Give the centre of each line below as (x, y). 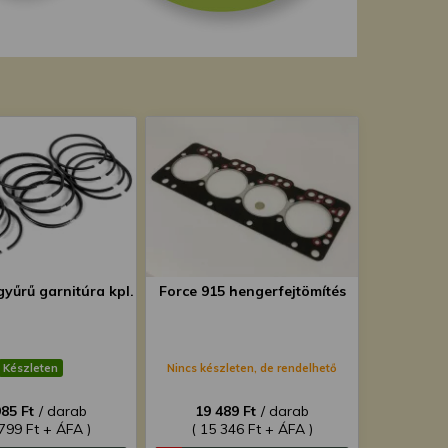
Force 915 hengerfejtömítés (252, 291)
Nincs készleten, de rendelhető (252, 368)
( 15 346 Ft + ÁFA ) (252, 429)
